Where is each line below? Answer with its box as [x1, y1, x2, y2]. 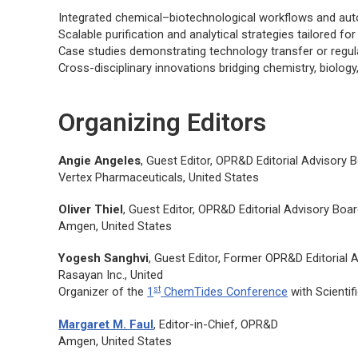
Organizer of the [58, 284, 148, 300]
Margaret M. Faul [58, 316, 154, 332]
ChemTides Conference [161, 284, 288, 300]
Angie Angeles [58, 153, 141, 169]
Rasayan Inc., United [58, 268, 164, 283]
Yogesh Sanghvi [58, 251, 149, 266]
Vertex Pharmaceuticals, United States [58, 170, 260, 185]
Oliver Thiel [58, 202, 124, 217]
